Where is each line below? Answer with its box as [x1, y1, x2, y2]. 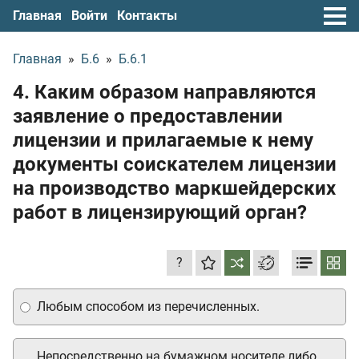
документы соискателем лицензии [13, 153, 337, 175]
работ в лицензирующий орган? [13, 201, 307, 224]
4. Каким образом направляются [13, 81, 316, 103]
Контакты [117, 7, 177, 23]
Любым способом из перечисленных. [37, 299, 260, 314]
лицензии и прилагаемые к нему [13, 129, 313, 151]
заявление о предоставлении [13, 105, 283, 127]
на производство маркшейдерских [13, 177, 336, 200]
